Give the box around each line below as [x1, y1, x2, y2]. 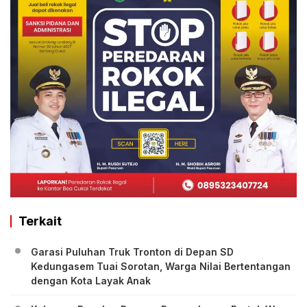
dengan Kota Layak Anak [31, 274, 151, 286]
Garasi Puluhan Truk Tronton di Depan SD [31, 245, 234, 258]
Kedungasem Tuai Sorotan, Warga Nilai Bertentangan [31, 260, 291, 272]
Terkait [19, 213, 62, 228]
